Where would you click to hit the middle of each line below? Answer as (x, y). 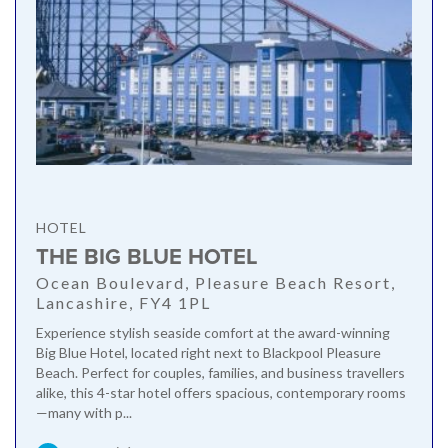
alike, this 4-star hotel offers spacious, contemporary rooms (221, 393)
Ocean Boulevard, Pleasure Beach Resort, (216, 283)
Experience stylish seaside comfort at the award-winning (213, 333)
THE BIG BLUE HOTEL (147, 258)
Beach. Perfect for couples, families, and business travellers (220, 373)
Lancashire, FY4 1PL (123, 303)
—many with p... (84, 413)
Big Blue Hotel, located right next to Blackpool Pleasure (208, 353)
